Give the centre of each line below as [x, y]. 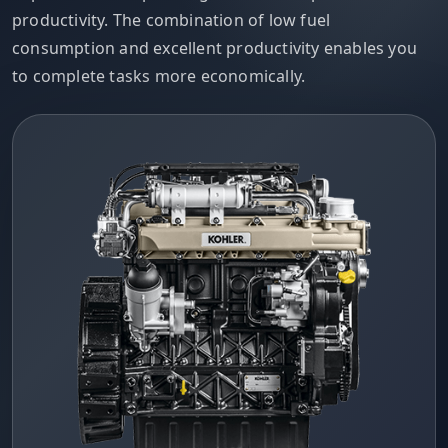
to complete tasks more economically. [159, 75]
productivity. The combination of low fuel [171, 19]
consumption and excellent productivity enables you [215, 47]
